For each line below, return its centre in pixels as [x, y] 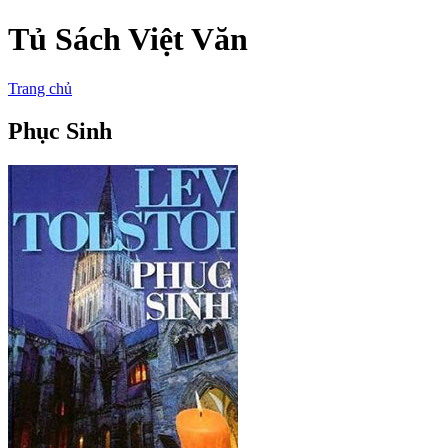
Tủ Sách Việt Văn [128, 39]
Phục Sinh [60, 130]
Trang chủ [40, 88]
